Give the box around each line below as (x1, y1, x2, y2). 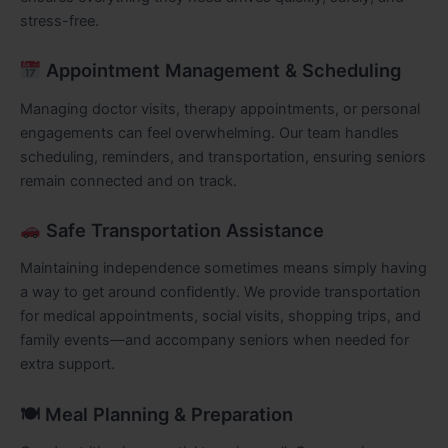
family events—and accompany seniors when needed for (20, 331, 409, 350)
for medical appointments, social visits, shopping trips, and (20, 307, 421, 326)
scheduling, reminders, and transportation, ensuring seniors (20, 147, 426, 166)
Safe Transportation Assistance (40, 218, 324, 241)
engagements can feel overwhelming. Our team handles (20, 123, 399, 142)
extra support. (20, 355, 115, 374)
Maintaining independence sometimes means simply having (20, 259, 427, 278)
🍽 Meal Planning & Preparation (20, 402, 293, 425)
